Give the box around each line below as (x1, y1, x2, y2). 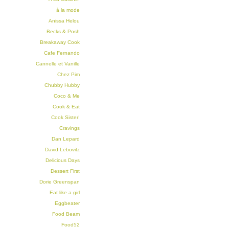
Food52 (61, 222, 80, 227)
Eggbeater (55, 200, 80, 206)
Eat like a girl (50, 190, 80, 195)
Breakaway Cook (40, 39, 80, 45)
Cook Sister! (51, 114, 80, 120)
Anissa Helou (49, 18, 80, 24)
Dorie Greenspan (39, 179, 80, 185)
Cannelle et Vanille (36, 61, 80, 66)
